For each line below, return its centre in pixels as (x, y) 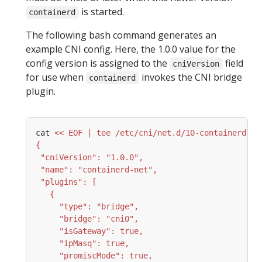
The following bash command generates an (121, 35)
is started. (101, 12)
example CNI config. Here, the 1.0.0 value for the (131, 49)
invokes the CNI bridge (190, 77)
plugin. (41, 92)
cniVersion (196, 64)
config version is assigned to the (98, 63)
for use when (56, 77)
